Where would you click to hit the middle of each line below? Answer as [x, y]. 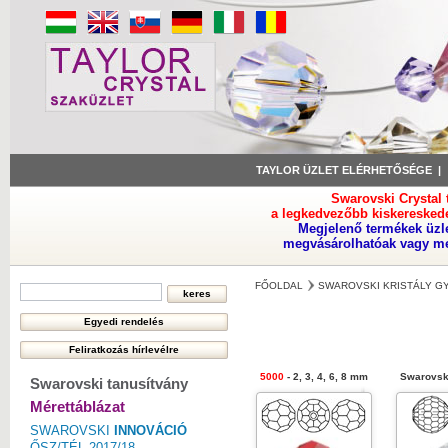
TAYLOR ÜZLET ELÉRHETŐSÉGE [344, 170]
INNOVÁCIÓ [150, 430]
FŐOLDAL [279, 285]
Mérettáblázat [77, 406]
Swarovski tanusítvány [109, 383]
